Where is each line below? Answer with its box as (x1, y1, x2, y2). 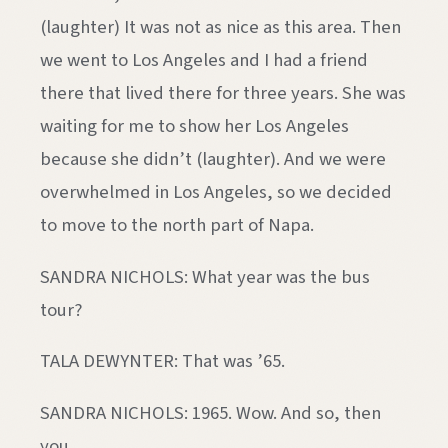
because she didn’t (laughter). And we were (40, 145, 386, 172)
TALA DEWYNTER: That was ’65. (40, 348, 285, 375)
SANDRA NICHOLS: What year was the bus (40, 263, 370, 290)
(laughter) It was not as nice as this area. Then (40, 13, 401, 40)
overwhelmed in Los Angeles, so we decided (40, 178, 392, 205)
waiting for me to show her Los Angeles (40, 112, 349, 139)
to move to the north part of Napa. (40, 211, 314, 238)
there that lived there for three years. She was (40, 79, 406, 106)
